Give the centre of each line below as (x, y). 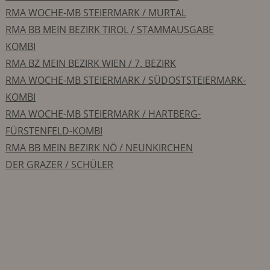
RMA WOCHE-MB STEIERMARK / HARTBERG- (103, 114)
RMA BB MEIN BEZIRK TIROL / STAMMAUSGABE (110, 29)
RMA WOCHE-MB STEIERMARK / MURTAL (96, 12)
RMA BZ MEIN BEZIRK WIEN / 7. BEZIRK (91, 63)
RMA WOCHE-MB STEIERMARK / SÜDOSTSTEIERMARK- (126, 80)
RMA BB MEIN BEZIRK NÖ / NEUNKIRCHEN (99, 147)
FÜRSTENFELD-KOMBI (54, 130)
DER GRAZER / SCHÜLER (60, 164)
